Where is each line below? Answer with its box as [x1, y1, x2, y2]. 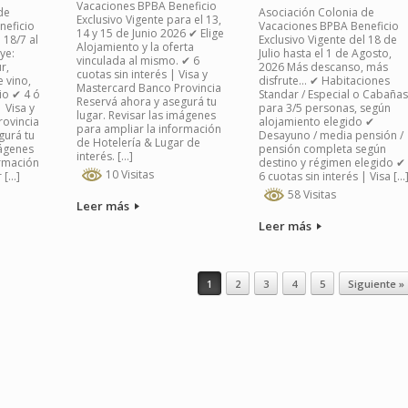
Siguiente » [347, 276, 404, 291]
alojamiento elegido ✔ [258, 113, 374, 129]
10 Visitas [102, 166, 154, 182]
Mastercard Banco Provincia [76, 79, 221, 96]
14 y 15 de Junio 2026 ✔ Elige [76, 25, 224, 41]
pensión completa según [258, 140, 386, 157]
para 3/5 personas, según [258, 99, 391, 116]
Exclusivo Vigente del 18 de [258, 31, 397, 47]
